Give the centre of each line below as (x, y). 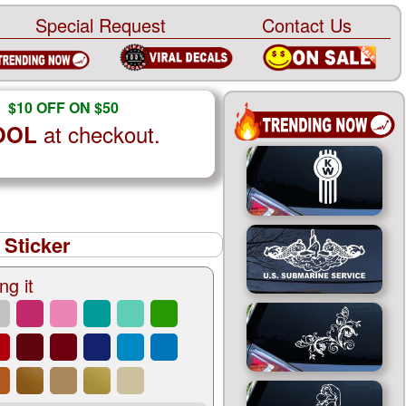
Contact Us (306, 25)
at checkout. (98, 134)
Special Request (100, 25)
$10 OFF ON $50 (63, 107)
